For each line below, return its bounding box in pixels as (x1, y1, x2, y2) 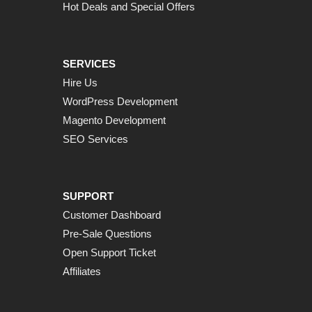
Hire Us (63, 77, 97, 89)
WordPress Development (63, 95, 178, 108)
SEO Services (63, 133, 128, 146)
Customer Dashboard (63, 209, 161, 221)
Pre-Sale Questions (63, 228, 152, 240)
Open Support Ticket (63, 247, 156, 259)
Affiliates (63, 265, 101, 278)
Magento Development (63, 114, 166, 127)
